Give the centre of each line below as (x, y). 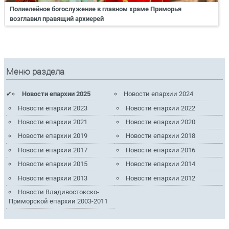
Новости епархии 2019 (52, 136)
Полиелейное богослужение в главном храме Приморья (96, 9)
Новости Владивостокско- (58, 192)
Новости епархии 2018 (161, 136)
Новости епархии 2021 (52, 122)
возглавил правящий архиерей (57, 19)
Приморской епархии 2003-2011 (58, 201)
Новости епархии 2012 (161, 178)
